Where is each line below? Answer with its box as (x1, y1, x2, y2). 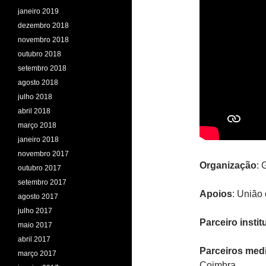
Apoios (199, 189, 232, 199)
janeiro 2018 (18, 135, 59, 144)
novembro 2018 (18, 36, 69, 44)
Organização (199, 160, 256, 170)
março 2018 (18, 121, 56, 129)
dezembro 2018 (18, 21, 69, 30)
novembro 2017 (18, 150, 69, 158)
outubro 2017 (18, 164, 61, 172)
